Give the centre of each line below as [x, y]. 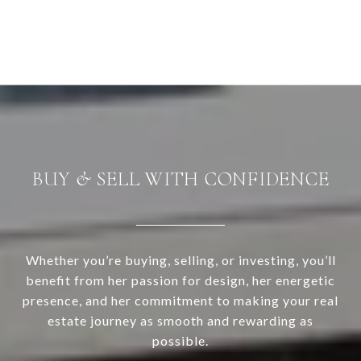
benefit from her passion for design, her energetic [180, 280]
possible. [180, 341]
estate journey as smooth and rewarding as [180, 321]
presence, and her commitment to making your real [180, 301]
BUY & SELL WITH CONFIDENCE [180, 179]
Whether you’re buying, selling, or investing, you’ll [180, 260]
